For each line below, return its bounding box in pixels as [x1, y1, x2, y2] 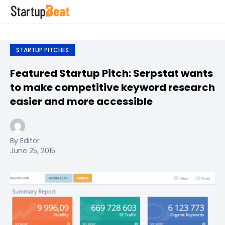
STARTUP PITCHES [16, 46, 69, 54]
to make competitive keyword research [10, 80, 215, 94]
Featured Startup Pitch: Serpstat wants [10, 66, 213, 80]
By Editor [10, 136, 40, 146]
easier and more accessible [10, 94, 153, 108]
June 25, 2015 [10, 146, 55, 156]
